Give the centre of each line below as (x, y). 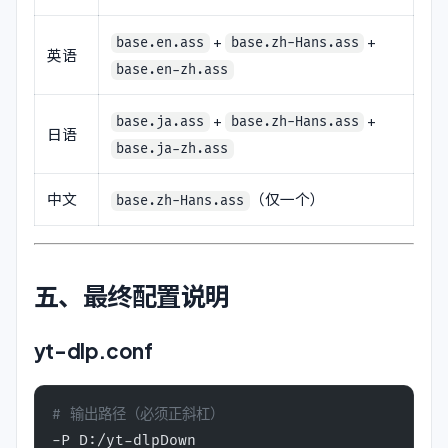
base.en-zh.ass (172, 69)
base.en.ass (160, 42)
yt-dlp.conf (93, 350)
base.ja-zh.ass (172, 148)
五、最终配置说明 (131, 295)
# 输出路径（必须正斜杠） (137, 415)
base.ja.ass (160, 121)
